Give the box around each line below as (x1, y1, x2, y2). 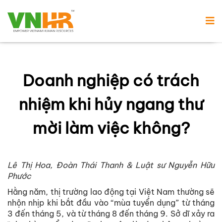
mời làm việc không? (32, 118, 190, 138)
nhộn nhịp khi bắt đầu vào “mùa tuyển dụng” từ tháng (7, 198, 215, 208)
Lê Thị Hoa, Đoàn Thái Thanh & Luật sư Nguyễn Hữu (7, 160, 215, 170)
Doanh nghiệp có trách (23, 70, 199, 91)
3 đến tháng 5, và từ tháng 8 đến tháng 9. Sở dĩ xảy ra (7, 209, 215, 219)
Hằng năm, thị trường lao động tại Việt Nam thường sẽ (7, 187, 215, 197)
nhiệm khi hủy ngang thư (19, 94, 203, 114)
